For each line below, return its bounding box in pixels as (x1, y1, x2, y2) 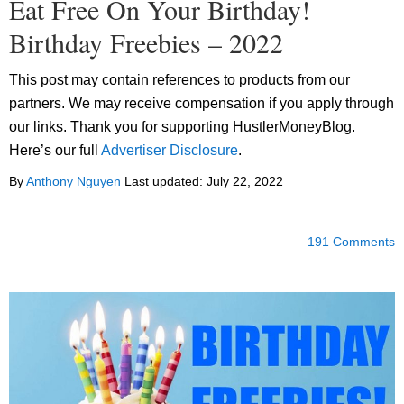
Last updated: (121, 174, 207, 189)
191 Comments (308, 234, 395, 250)
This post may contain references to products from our (9, 72, 350, 88)
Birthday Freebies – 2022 (9, 24, 283, 61)
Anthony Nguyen (26, 174, 121, 189)
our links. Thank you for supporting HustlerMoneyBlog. (9, 119, 355, 135)
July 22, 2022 (207, 174, 283, 189)
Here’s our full (9, 142, 101, 159)
